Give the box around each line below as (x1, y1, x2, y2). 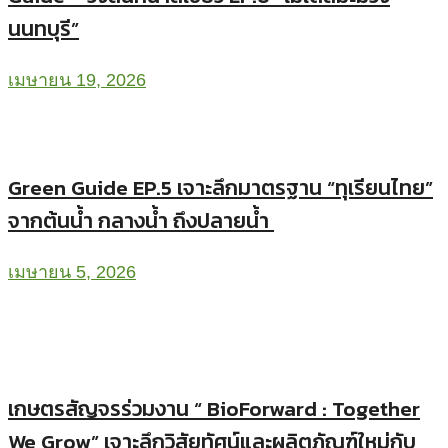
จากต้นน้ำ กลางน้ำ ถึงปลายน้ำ (8, 205, 274, 237)
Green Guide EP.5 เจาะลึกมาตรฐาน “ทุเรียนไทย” (8, 172, 433, 204)
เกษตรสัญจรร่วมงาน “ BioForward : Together (8, 392, 420, 424)
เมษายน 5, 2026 (8, 262, 136, 283)
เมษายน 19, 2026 (8, 70, 146, 91)
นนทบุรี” (8, 13, 79, 45)
